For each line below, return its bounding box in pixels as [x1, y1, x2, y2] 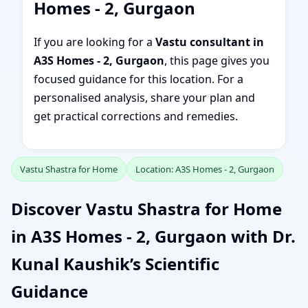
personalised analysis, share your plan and [34, 90, 255, 105]
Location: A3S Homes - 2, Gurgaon [135, 163, 274, 175]
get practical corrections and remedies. [34, 109, 238, 124]
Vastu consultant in [155, 34, 264, 49]
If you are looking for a [34, 34, 155, 49]
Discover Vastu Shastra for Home [11, 197, 282, 220]
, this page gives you [164, 53, 269, 68]
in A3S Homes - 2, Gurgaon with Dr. [11, 224, 296, 247]
